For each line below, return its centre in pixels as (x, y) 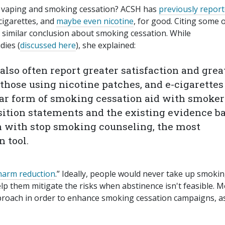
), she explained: (106, 45)
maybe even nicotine (95, 21)
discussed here (48, 45)
